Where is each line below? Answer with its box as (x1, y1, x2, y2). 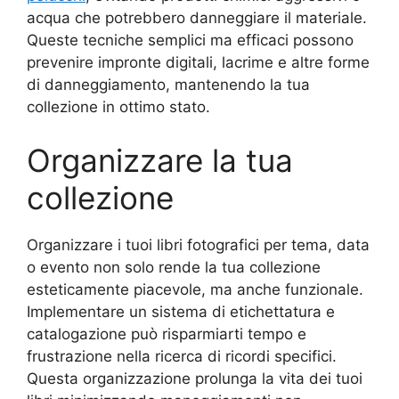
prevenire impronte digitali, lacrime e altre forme (27, 53, 370, 72)
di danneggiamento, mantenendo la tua (27, 76, 310, 94)
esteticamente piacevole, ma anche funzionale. (27, 280, 363, 298)
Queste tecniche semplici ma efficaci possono (27, 31, 354, 50)
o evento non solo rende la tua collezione (27, 257, 321, 276)
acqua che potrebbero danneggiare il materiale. (27, 9, 367, 28)
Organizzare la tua (27, 141, 293, 179)
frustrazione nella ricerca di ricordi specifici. (27, 346, 337, 365)
